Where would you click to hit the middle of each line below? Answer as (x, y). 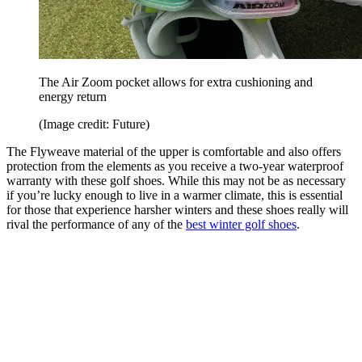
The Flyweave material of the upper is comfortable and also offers (174, 151)
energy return (73, 96)
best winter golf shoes (241, 224)
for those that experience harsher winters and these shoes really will (177, 209)
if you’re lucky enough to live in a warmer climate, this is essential (175, 195)
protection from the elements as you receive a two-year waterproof (175, 166)
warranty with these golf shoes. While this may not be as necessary (176, 180)
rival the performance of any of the (96, 224)
